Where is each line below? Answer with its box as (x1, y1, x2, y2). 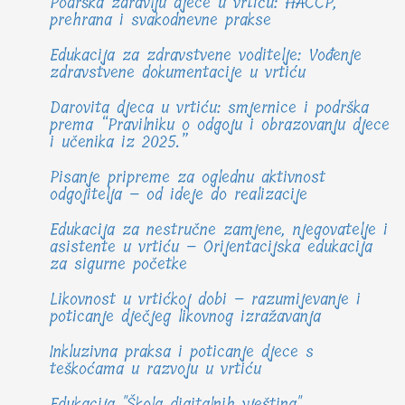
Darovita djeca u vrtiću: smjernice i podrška (50, 94, 369, 122)
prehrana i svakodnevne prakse (50, 6, 271, 34)
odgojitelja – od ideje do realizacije (50, 181, 307, 209)
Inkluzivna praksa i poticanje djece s (50, 338, 314, 366)
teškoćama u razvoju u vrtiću (50, 355, 261, 383)
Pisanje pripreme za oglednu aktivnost (50, 164, 325, 192)
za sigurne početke (50, 250, 187, 278)
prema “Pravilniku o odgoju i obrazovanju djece (50, 111, 390, 139)
